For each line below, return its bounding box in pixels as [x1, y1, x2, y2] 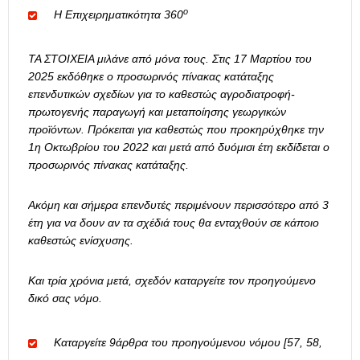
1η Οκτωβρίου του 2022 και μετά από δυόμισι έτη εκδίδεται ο [28, 141, 329, 154]
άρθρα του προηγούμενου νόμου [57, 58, [116, 336, 322, 350]
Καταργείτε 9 [54, 336, 116, 350]
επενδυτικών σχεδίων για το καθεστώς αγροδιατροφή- [28, 88, 295, 101]
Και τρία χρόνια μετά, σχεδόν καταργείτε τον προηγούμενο [28, 274, 316, 288]
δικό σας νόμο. [28, 292, 102, 305]
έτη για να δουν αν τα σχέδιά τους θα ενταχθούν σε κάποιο [28, 216, 319, 230]
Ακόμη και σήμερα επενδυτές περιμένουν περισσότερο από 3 [28, 198, 329, 212]
